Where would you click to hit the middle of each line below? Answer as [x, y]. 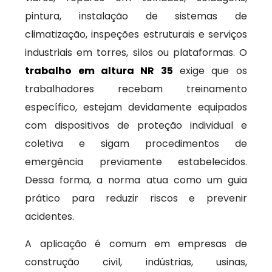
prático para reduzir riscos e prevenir [136, 198]
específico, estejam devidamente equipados [136, 107]
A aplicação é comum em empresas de [136, 244]
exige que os [210, 71]
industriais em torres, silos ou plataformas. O [136, 53]
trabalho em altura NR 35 [99, 71]
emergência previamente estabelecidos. [136, 162]
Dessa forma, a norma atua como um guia [136, 180]
